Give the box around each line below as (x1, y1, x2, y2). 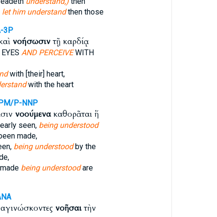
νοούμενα (15, 108, 51, 120)
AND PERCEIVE (21, 48, 73, 57)
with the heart (26, 80, 74, 89)
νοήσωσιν (12, 36, 50, 47)
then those (65, 7, 104, 16)
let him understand (1, 7, 66, 16)
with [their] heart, (7, 69, 65, 78)
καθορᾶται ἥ (50, 108, 99, 120)
